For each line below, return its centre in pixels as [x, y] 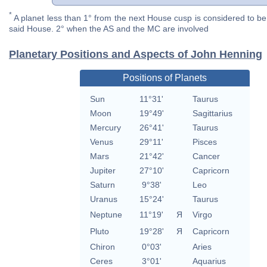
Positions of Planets [164, 78]
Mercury [105, 128]
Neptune [106, 215]
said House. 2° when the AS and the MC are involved [109, 29]
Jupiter [103, 171]
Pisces [204, 142]
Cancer [206, 156]
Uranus [103, 199]
